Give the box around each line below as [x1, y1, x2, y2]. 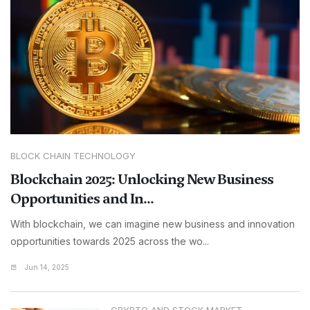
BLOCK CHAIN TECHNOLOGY [10, 150, 136, 162]
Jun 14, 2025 [23, 263, 69, 272]
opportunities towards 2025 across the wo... [10, 235, 209, 248]
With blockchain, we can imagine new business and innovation [10, 218, 295, 230]
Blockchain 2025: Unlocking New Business [10, 170, 273, 190]
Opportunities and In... [10, 189, 154, 209]
